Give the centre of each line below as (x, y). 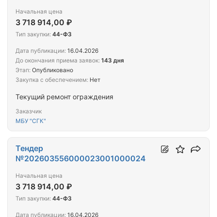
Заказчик (29, 111)
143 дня (113, 61)
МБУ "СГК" (31, 121)
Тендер (29, 148)
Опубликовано (52, 70)
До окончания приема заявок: (58, 61)
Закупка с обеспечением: (52, 80)
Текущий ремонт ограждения (64, 97)
